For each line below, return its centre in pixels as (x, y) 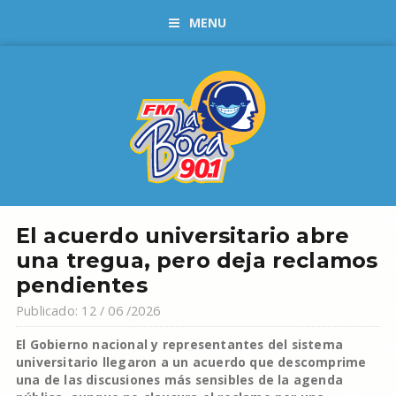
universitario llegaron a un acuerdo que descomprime (191, 362)
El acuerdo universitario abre (183, 236)
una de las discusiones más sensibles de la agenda (179, 380)
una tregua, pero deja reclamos (197, 260)
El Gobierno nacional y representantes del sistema (179, 344)
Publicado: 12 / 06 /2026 (88, 311)
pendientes (81, 285)
